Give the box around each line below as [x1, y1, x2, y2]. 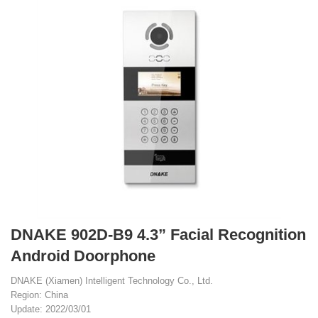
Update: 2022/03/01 [11, 304, 91, 314]
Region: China [11, 290, 68, 300]
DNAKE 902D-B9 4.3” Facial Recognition [11, 226, 306, 243]
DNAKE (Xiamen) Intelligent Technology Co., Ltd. [11, 275, 213, 286]
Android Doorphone [11, 247, 155, 265]
